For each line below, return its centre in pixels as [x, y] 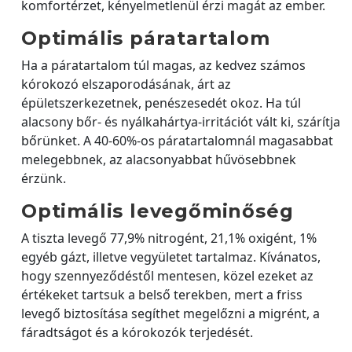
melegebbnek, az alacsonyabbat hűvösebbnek [159, 159]
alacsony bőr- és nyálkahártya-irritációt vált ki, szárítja [181, 121]
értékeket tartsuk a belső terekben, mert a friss [162, 294]
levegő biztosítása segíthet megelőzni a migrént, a [170, 313]
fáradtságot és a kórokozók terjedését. [137, 332]
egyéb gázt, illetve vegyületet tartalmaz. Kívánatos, [171, 257]
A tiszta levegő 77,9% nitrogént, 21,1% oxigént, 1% [169, 238]
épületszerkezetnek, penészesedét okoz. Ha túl [161, 103]
